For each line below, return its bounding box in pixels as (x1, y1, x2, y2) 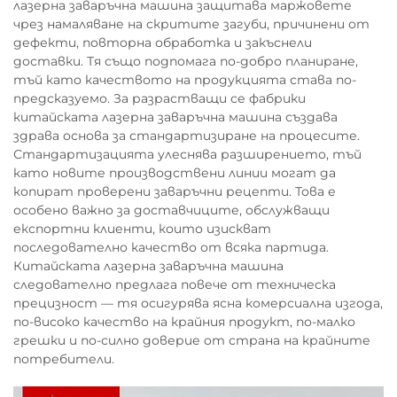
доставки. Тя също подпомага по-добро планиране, (13, 53, 358, 69)
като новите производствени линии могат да (13, 165, 336, 181)
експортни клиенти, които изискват (13, 221, 271, 237)
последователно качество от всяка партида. (13, 239, 329, 255)
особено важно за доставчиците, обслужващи (13, 202, 330, 218)
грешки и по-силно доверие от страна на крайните (13, 332, 370, 348)
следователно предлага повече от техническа (13, 276, 336, 292)
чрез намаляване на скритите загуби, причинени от (13, 16, 370, 32)
